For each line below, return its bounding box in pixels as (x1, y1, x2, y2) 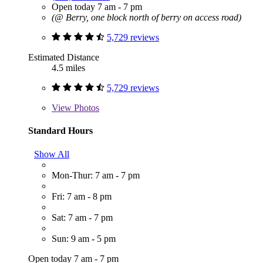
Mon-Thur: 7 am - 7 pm (52, 170, 140, 180)
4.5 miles (52, 63, 85, 73)
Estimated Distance (28, 52, 99, 63)
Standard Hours (28, 126, 93, 136)
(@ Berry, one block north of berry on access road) (52, 12, 241, 23)
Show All (34, 149, 69, 159)
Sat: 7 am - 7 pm (52, 212, 113, 222)
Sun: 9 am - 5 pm (52, 233, 116, 244)
